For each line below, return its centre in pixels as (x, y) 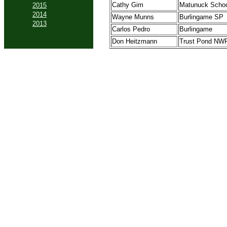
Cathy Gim (128, 5)
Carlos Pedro (131, 29)
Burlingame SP (201, 17)
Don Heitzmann (135, 42)
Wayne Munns (133, 17)
